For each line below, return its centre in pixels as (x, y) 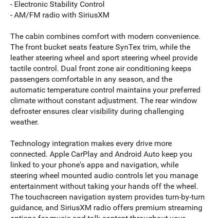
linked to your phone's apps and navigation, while (95, 164)
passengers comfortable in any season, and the (91, 79)
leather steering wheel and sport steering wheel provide (104, 57)
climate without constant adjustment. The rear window (104, 100)
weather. (25, 122)
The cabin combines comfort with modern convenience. (106, 36)
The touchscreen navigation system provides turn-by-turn (108, 197)
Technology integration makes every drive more (91, 143)
